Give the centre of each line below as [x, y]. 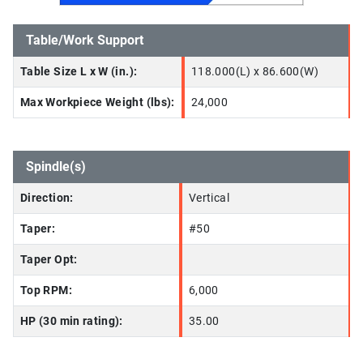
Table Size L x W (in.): [79, 72]
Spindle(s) [56, 167]
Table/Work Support [85, 40]
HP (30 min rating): [72, 321]
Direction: [47, 198]
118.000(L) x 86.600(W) [255, 72]
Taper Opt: [49, 260]
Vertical [209, 198]
